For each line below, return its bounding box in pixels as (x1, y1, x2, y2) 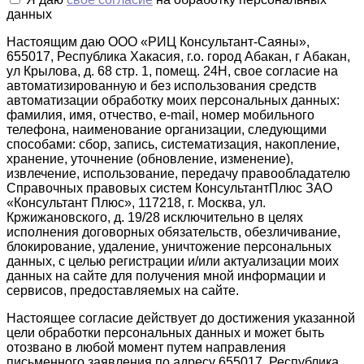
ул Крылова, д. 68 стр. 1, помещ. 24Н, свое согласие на (6, 63, 338, 78)
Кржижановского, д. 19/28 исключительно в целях (6, 210, 303, 224)
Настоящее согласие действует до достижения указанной (6, 310, 355, 325)
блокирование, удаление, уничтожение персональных (6, 239, 331, 253)
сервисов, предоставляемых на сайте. (6, 283, 239, 297)
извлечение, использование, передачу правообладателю (6, 166, 350, 180)
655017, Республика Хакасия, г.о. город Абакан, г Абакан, (6, 49, 350, 63)
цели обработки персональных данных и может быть (6, 325, 324, 340)
